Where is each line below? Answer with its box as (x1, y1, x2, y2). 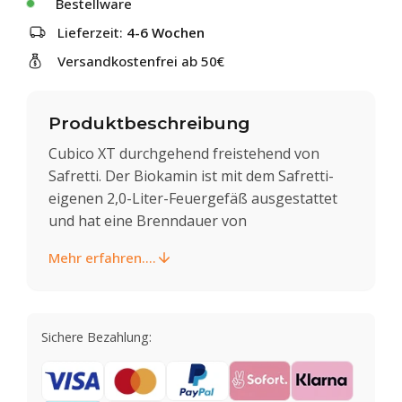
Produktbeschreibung (48, 112, 250, 134)
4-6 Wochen (127, 23, 205, 41)
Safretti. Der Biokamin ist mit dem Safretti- (48, 165, 334, 186)
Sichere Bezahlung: (41, 328, 152, 345)
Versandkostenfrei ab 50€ (57, 52, 224, 70)
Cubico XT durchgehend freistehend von (48, 143, 319, 163)
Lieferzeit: (57, 23, 127, 41)
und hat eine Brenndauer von (48, 210, 247, 231)
